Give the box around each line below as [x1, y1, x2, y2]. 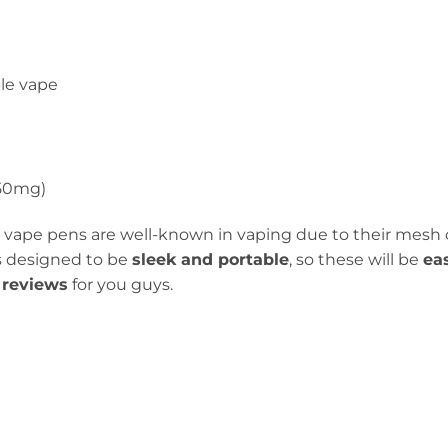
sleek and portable [132, 249, 289, 269]
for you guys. [68, 274, 173, 294]
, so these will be [289, 249, 423, 269]
